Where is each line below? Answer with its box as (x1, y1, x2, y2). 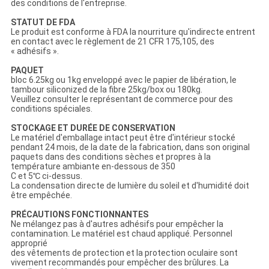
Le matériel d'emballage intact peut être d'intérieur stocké (10, 133, 235, 143)
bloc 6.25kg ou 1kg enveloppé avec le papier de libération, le (10, 75, 237, 85)
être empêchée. (10, 190, 72, 201)
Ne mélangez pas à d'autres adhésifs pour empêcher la (10, 219, 223, 229)
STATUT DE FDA (10, 17, 75, 28)
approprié (10, 238, 47, 249)
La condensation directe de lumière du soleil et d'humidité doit (10, 181, 249, 191)
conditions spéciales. (10, 104, 92, 114)
